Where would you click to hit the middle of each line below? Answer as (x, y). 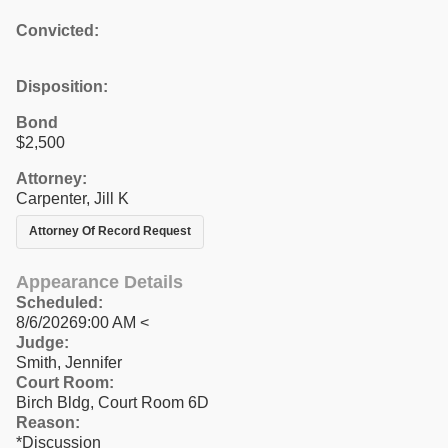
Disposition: (62, 86)
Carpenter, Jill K (72, 198)
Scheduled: (59, 302)
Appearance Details (99, 281)
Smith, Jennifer (69, 362)
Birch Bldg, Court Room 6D (112, 402)
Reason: (48, 422)
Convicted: (57, 30)
